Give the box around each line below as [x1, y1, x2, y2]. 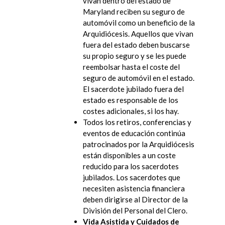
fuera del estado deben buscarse [83, 40, 190, 49]
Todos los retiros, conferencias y [83, 117, 191, 127]
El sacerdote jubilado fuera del [83, 84, 184, 93]
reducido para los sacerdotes [83, 161, 179, 171]
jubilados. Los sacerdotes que [83, 172, 180, 182]
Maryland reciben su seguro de [83, 7, 185, 16]
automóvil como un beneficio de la [83, 18, 195, 27]
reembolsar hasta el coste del [83, 62, 180, 71]
